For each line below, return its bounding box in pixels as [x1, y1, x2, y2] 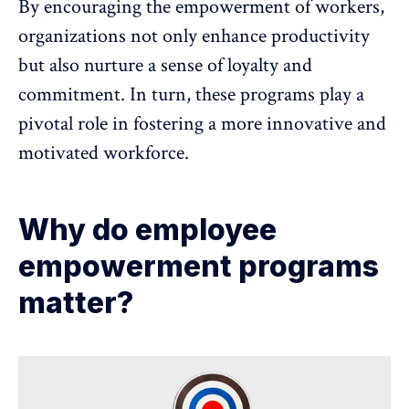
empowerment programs [18, 248, 379, 285]
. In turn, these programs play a [121, 81, 364, 109]
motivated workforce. [18, 140, 189, 167]
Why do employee [18, 212, 277, 248]
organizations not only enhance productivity [18, 23, 370, 50]
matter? [18, 285, 133, 321]
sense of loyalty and [161, 52, 312, 79]
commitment [18, 81, 121, 109]
